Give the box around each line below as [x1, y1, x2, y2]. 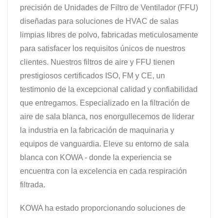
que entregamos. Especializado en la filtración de [20, 98, 190, 107]
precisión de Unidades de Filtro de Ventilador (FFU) [20, 3, 198, 12]
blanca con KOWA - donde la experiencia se [20, 153, 172, 162]
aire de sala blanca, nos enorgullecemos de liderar [20, 112, 194, 121]
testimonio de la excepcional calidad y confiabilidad [20, 85, 198, 93]
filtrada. [20, 180, 45, 189]
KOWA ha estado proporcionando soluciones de [20, 203, 185, 212]
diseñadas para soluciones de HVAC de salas [20, 17, 179, 25]
